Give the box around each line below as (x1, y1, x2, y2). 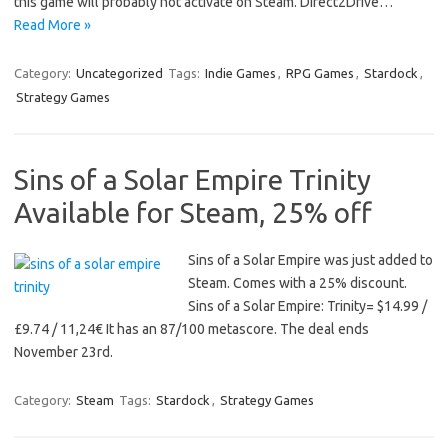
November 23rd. (14, 344, 113, 360)
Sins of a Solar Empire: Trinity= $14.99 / (188, 298, 427, 314)
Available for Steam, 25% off (14, 197, 372, 228)
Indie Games (205, 66, 276, 80)
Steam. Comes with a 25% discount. (188, 275, 407, 291)
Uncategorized (76, 66, 163, 80)
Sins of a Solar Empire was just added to (188, 252, 433, 268)
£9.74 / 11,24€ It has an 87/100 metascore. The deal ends (14, 321, 369, 337)
